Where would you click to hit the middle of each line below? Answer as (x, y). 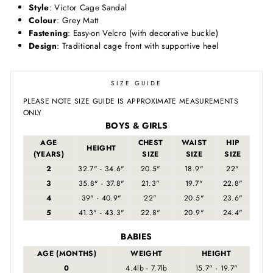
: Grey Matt (78, 20)
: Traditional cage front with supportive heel (138, 46)
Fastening (48, 33)
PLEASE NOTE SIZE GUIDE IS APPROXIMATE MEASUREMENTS (131, 101)
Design (43, 46)
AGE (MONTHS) (67, 254)
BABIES (136, 237)
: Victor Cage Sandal (88, 8)
